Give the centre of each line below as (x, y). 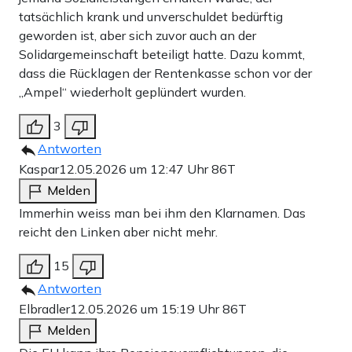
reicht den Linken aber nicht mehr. (118, 231)
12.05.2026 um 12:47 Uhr (135, 169)
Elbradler (44, 308)
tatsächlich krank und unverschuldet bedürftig (151, 16)
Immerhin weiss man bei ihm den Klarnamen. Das (162, 213)
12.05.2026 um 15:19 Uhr (146, 308)
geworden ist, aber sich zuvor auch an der (137, 35)
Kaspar (39, 169)
